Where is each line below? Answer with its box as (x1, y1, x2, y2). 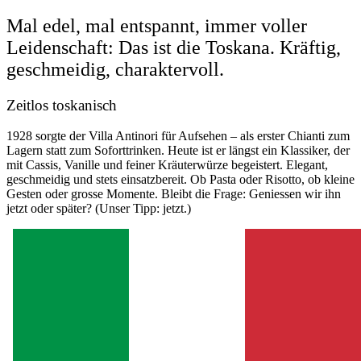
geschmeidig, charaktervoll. (6, 58, 224, 80)
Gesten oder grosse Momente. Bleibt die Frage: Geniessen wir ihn (6, 187, 341, 201)
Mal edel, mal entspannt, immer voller (6, 15, 307, 36)
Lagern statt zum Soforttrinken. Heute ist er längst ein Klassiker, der (6, 143, 350, 158)
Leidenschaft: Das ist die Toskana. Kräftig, (6, 36, 341, 58)
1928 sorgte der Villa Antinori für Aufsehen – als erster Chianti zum (6, 129, 350, 143)
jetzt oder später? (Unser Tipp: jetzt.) (6, 201, 191, 216)
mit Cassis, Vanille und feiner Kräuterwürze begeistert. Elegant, (6, 158, 328, 172)
